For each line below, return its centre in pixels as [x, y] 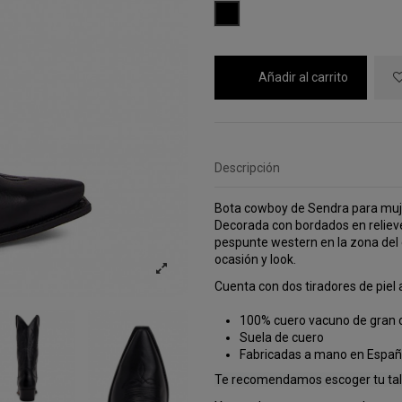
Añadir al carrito [303, 77]
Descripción [247, 168]
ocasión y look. [255, 259]
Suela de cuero [281, 338]
